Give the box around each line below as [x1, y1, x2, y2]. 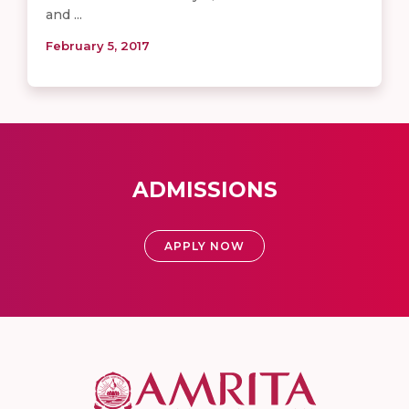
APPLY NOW [164, 238, 245, 253]
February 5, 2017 [46, 37, 150, 53]
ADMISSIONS [131, 176, 278, 203]
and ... [46, 5, 82, 23]
